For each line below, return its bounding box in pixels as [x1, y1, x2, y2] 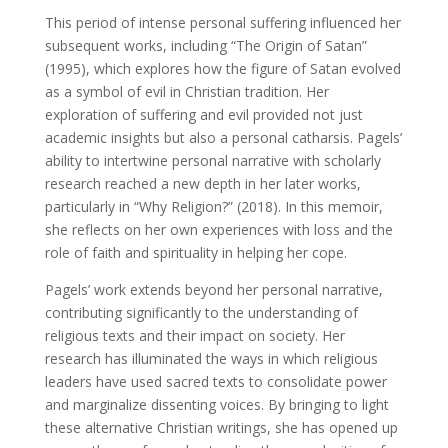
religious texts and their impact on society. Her [44, 325, 345, 345]
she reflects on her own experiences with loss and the [44, 219, 393, 239]
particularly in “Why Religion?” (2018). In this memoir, [44, 196, 383, 216]
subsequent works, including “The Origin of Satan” [44, 35, 367, 55]
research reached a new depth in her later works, [44, 173, 361, 193]
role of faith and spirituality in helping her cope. [44, 242, 347, 262]
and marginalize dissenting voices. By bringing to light [44, 394, 389, 414]
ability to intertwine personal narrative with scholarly [44, 150, 381, 170]
